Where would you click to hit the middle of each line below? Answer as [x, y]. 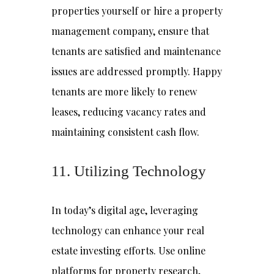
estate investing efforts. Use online [128, 250]
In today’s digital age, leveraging [125, 210]
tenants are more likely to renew [124, 91]
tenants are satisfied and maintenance [136, 51]
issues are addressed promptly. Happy [137, 71]
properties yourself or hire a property [137, 11]
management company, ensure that [130, 31]
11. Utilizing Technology [129, 171]
